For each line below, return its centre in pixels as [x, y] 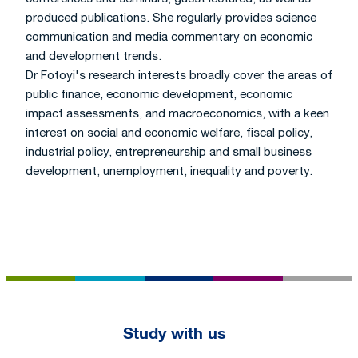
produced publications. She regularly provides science [171, 18]
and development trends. [93, 56]
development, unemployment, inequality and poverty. [169, 171]
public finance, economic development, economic [159, 94]
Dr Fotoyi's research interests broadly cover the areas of [179, 75]
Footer [73, 329]
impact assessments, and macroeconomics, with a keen [177, 113]
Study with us [174, 333]
